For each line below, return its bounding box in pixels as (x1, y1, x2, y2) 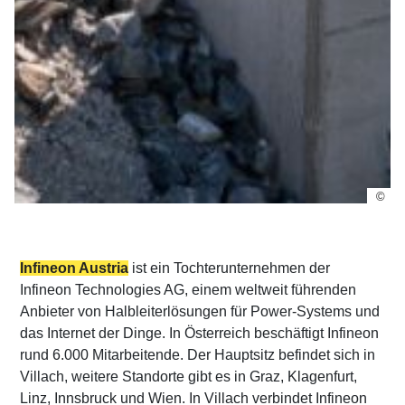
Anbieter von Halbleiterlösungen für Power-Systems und (20, 304, 381, 320)
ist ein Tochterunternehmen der (128, 260, 331, 277)
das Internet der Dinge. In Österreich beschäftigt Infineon (20, 325, 380, 342)
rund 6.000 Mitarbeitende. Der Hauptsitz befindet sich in (20, 347, 376, 363)
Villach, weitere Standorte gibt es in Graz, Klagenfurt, (20, 369, 358, 385)
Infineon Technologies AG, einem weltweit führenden (20, 282, 357, 298)
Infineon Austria (20, 260, 129, 277)
